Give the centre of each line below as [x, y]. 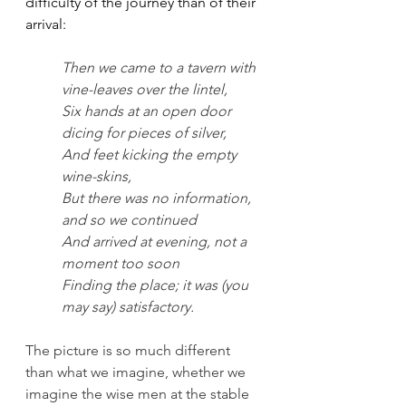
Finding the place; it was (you [157, 285]
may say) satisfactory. [128, 307]
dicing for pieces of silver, [144, 133]
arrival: [48, 24]
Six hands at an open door [148, 111]
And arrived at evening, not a [156, 242]
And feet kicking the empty [151, 155]
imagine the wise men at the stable [139, 394]
